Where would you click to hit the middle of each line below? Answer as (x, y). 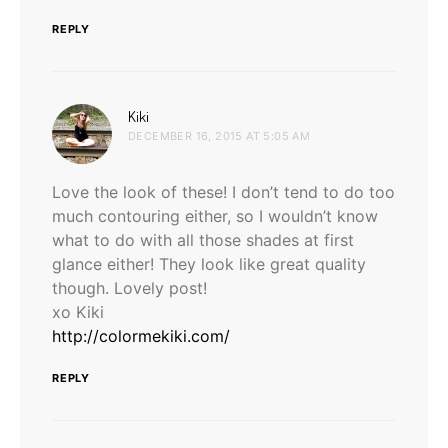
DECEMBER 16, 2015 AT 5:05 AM (219, 135)
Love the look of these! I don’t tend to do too (223, 191)
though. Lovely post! (129, 287)
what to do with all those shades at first (203, 239)
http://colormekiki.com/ (141, 335)
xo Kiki (78, 311)
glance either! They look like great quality (209, 263)
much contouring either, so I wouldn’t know (215, 215)
